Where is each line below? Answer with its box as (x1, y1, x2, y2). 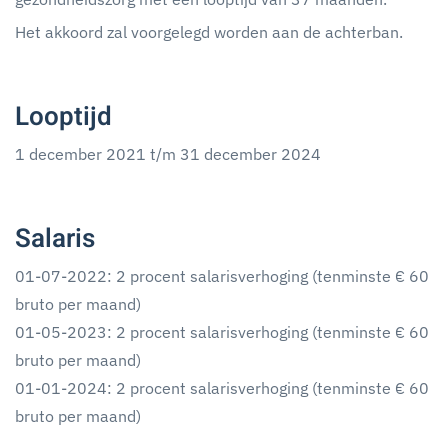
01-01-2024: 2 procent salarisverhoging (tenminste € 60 (15, 378, 429, 398)
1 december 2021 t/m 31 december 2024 (15, 144, 321, 164)
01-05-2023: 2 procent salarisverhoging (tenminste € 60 (15, 322, 429, 342)
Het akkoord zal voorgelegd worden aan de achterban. (15, 22, 403, 42)
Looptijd (15, 98, 112, 136)
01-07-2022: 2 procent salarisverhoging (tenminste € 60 (15, 266, 429, 286)
